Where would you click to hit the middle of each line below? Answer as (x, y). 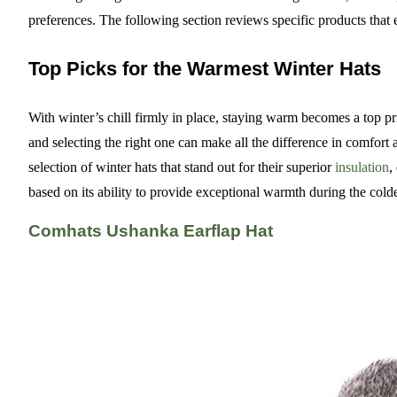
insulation (362, 167)
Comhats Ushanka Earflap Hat (151, 230)
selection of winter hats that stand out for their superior (182, 167)
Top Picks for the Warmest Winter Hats (205, 68)
